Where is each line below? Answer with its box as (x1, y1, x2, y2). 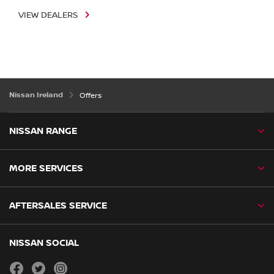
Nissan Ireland (9, 90, 65, 100)
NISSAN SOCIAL (9, 237, 79, 248)
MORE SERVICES (9, 162, 83, 174)
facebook (23, 260, 57, 270)
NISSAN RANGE (9, 125, 77, 136)
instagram (67, 260, 105, 270)
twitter (45, 260, 70, 270)
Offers (80, 91, 102, 100)
